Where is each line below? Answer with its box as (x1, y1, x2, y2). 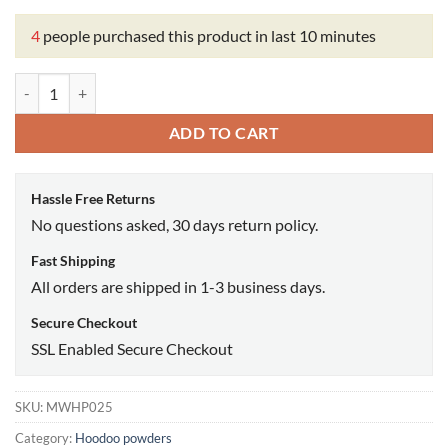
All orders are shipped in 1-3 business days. (31, 277, 325, 297)
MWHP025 (46, 399, 113, 416)
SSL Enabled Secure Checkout (31, 339, 233, 359)
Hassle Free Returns (31, 190, 155, 208)
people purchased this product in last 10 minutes (40, 26, 376, 46)
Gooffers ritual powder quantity (14, 75, 212, 93)
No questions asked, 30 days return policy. (31, 215, 318, 235)
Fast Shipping (31, 252, 115, 270)
